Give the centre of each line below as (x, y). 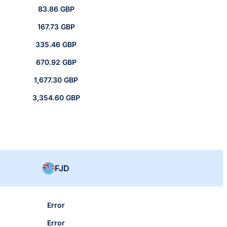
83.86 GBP (56, 9)
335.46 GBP (56, 45)
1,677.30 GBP (56, 80)
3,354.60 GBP (56, 98)
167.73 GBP (56, 27)
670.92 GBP (56, 62)
